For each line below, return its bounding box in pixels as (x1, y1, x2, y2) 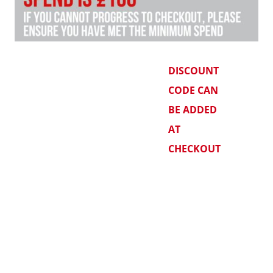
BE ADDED (168, 102, 218, 116)
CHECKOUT (168, 141, 221, 155)
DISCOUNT (168, 63, 219, 77)
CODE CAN (168, 83, 219, 97)
